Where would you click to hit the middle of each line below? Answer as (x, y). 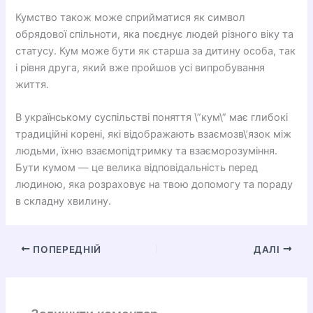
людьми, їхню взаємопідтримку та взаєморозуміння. (147, 151)
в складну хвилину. (64, 202)
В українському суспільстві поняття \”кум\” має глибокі (152, 118)
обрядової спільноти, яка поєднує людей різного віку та (155, 35)
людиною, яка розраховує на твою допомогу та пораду (154, 185)
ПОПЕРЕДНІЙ (66, 249)
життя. (32, 85)
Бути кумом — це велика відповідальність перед (137, 168)
